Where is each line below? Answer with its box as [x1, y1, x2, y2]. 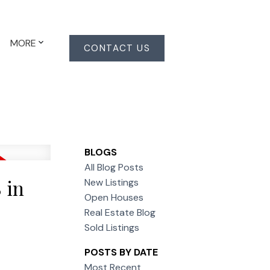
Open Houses [84, 190, 144, 204]
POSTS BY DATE [84, 245, 159, 259]
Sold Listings [84, 221, 140, 234]
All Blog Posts [84, 160, 144, 174]
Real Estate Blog [84, 206, 156, 219]
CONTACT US [83, 42, 151, 54]
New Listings [84, 175, 139, 189]
